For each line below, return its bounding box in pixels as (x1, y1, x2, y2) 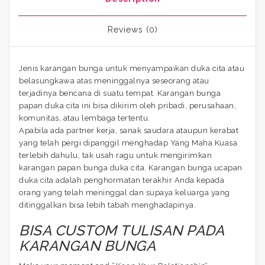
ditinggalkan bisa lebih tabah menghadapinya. (19, 200, 196, 209)
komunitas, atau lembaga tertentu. (19, 113, 150, 122)
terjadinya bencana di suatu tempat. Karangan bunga (19, 88, 221, 98)
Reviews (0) (107, 24, 158, 34)
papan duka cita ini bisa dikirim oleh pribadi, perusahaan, (19, 101, 236, 110)
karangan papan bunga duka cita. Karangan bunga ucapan (19, 163, 243, 172)
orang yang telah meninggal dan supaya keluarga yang (19, 188, 230, 197)
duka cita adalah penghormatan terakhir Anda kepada (19, 175, 224, 185)
